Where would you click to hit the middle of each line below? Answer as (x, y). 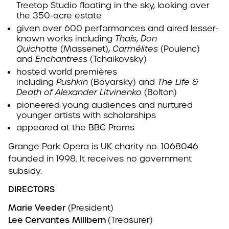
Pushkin (73, 82)
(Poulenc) (180, 49)
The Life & (177, 82)
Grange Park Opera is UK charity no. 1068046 (103, 146)
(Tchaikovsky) (118, 59)
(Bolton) (159, 92)
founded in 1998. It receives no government (100, 158)
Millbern (90, 220)
